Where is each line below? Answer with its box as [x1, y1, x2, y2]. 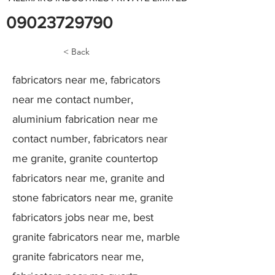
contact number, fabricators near [12, 133, 168, 145]
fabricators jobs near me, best [12, 211, 153, 223]
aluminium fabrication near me [12, 113, 158, 125]
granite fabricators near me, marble [12, 231, 180, 243]
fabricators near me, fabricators [12, 74, 160, 86]
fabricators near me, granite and [12, 172, 165, 184]
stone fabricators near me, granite [12, 192, 173, 204]
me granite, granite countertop [12, 152, 158, 165]
